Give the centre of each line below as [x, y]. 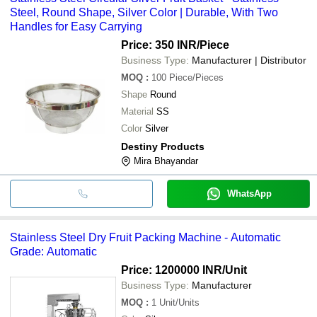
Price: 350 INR [159, 45]
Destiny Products [163, 146]
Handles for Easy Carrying [76, 26]
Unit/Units [179, 302]
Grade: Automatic [53, 251]
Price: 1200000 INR [172, 270]
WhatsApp [249, 193]
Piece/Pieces [196, 77]
